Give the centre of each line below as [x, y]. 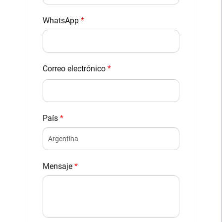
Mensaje [58, 166]
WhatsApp [62, 20]
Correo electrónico [75, 68]
